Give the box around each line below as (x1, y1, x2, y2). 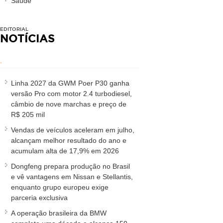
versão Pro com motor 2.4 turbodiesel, (11, 90, 132, 98)
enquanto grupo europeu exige (11, 183, 109, 191)
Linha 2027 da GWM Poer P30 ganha (11, 79, 129, 87)
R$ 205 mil (11, 111, 45, 118)
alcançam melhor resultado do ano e (11, 136, 126, 144)
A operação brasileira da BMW (11, 209, 107, 217)
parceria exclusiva (11, 194, 68, 202)
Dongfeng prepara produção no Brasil (11, 162, 130, 170)
